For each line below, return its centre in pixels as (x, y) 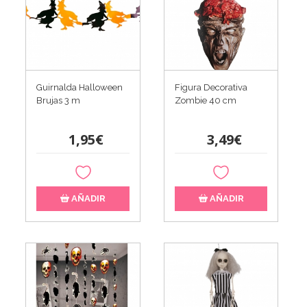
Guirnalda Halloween (80, 88)
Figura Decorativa (211, 88)
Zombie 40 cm (205, 101)
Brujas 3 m (59, 101)
